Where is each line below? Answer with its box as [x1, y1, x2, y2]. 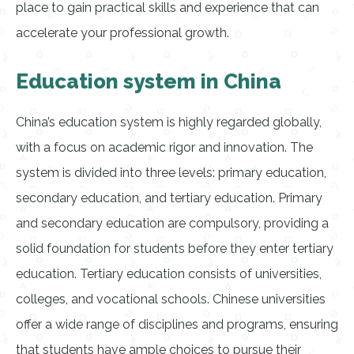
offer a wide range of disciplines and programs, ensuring [16, 317, 338, 332]
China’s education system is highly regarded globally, [16, 115, 322, 130]
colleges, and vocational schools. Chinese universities [16, 292, 326, 307]
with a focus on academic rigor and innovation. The [16, 140, 313, 155]
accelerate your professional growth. [16, 25, 229, 40]
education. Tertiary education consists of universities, [16, 266, 322, 281]
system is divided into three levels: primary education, [16, 165, 326, 180]
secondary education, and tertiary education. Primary [16, 190, 322, 205]
